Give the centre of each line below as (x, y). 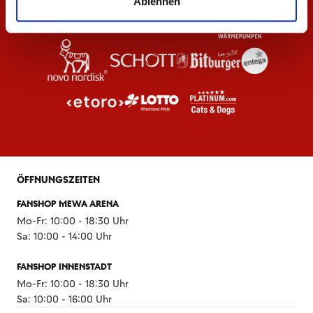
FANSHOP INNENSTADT (64, 267)
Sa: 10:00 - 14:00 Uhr (64, 236)
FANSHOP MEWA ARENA (68, 204)
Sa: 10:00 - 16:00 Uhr (64, 299)
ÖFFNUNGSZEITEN (58, 180)
